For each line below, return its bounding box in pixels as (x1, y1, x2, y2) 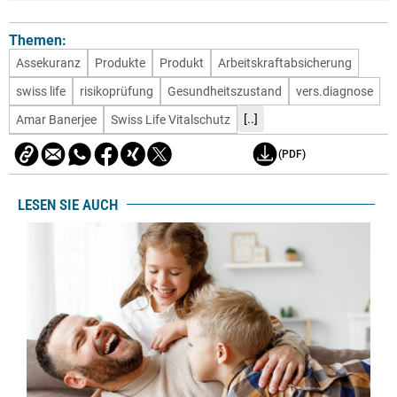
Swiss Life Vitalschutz (111, 113, 230, 128)
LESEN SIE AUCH (18, 195, 118, 214)
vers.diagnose (296, 84, 373, 99)
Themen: (9, 32, 66, 50)
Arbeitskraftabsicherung (218, 56, 352, 71)
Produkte (95, 56, 145, 71)
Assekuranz (16, 56, 81, 71)
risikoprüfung (80, 84, 153, 99)
